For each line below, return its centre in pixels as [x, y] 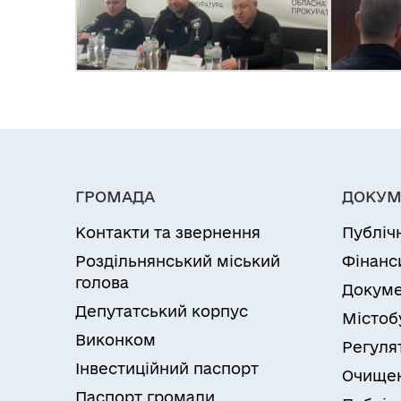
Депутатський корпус [162, 311]
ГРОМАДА [115, 197]
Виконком [115, 340]
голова [102, 283]
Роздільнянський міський [178, 261]
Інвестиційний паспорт [167, 369]
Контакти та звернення [168, 233]
